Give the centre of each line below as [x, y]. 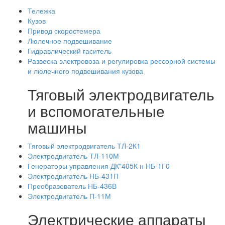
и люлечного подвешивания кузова [85, 71]
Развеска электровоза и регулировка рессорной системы [122, 61]
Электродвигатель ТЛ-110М [73, 156]
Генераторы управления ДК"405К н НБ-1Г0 [99, 166]
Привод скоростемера [64, 31]
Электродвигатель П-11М [69, 196]
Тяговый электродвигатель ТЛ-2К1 [84, 146]
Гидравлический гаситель [70, 51]
